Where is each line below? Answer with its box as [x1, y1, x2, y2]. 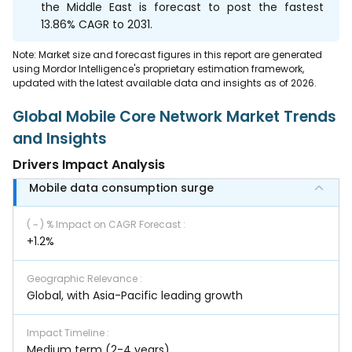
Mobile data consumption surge [29, 179, 214, 196]
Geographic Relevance [27, 271, 140, 285]
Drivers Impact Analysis [13, 155, 165, 174]
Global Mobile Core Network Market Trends [13, 105, 336, 127]
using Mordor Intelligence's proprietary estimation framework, [13, 61, 304, 75]
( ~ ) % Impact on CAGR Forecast [27, 217, 183, 231]
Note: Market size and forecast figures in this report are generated [13, 47, 322, 61]
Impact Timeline [27, 325, 107, 339]
